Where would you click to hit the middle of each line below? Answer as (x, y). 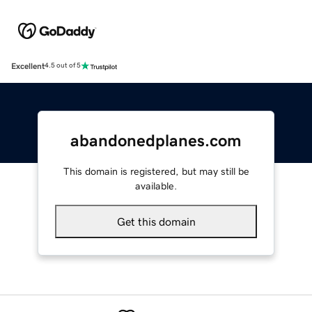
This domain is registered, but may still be (156, 171)
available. (156, 186)
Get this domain (156, 221)
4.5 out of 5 (63, 66)
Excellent (28, 66)
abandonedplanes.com (156, 140)
